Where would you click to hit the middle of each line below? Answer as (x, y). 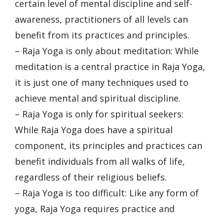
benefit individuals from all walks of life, (100, 161)
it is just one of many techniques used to (102, 82)
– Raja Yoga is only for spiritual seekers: (99, 114)
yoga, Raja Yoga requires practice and (95, 208)
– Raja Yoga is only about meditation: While (107, 51)
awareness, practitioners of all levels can (101, 19)
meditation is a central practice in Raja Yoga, (110, 66)
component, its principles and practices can (109, 145)
